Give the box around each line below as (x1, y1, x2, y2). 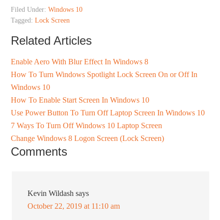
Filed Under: (11, 6, 49, 14)
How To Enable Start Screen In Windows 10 (11, 96, 150, 105)
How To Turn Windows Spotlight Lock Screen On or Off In (11, 70, 198, 79)
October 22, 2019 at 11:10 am (27, 202, 120, 211)
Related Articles (11, 34, 92, 48)
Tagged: (11, 17, 35, 25)
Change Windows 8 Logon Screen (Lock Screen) (11, 134, 165, 143)
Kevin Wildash (27, 189, 74, 198)
